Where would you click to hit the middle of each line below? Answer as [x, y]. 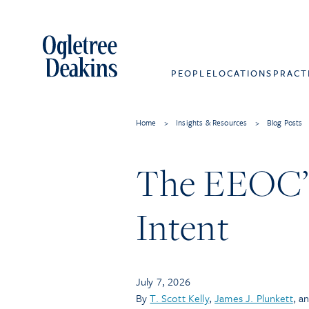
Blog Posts [285, 122]
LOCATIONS [242, 73]
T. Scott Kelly [179, 298]
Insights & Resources [212, 122]
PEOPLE [192, 73]
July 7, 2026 [163, 281]
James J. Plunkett [254, 298]
